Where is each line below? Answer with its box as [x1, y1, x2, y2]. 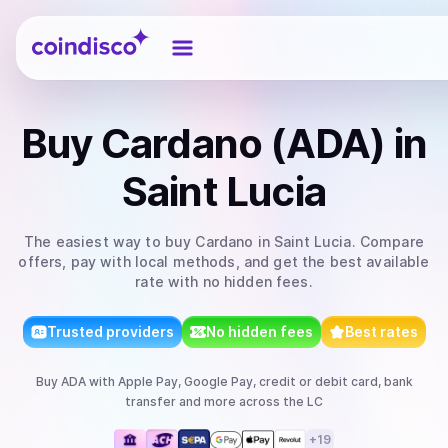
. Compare [351, 233, 424, 250]
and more [176, 394, 236, 409]
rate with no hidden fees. [135, 273, 313, 290]
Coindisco [31, 23, 104, 43]
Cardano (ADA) [100, 119, 386, 168]
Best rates [344, 323, 418, 340]
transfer [125, 394, 176, 409]
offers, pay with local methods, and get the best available [18, 253, 430, 270]
